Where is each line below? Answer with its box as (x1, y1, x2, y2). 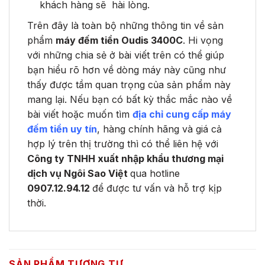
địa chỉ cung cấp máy (132, 108, 231, 120)
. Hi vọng (183, 34, 223, 46)
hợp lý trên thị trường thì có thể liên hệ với (27, 137, 218, 150)
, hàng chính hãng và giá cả (97, 122, 222, 135)
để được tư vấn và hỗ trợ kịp (92, 182, 222, 194)
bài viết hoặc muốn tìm (27, 108, 132, 120)
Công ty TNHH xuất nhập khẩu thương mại (27, 152, 224, 164)
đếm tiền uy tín (27, 122, 97, 135)
